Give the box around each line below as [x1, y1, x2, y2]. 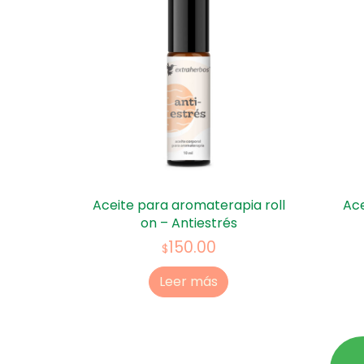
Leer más [159, 271, 218, 291]
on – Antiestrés [140, 214, 237, 233]
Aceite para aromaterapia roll [92, 196, 285, 215]
